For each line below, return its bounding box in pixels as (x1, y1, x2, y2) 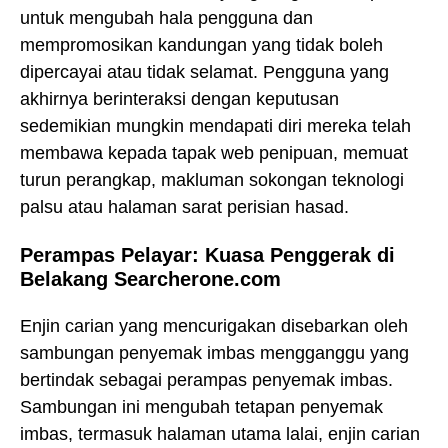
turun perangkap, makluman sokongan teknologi (20, 170, 404, 191)
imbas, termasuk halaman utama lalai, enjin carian (20, 423, 420, 444)
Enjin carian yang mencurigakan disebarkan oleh (20, 315, 408, 336)
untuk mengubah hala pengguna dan (20, 8, 313, 29)
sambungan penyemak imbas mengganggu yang (20, 342, 409, 363)
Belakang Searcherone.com (20, 267, 281, 290)
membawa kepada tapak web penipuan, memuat (20, 143, 408, 164)
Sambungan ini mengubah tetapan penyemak (20, 396, 383, 417)
